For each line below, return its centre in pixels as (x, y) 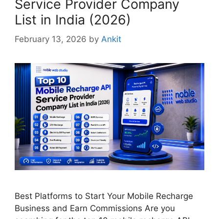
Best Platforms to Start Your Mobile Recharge (104, 196)
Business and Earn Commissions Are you (95, 208)
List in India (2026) (73, 20)
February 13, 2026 (51, 39)
